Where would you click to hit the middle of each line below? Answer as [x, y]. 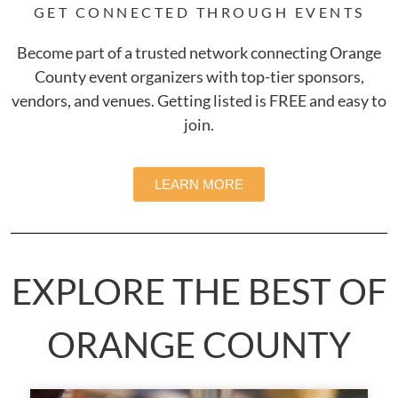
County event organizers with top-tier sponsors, [199, 76]
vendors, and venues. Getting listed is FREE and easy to [199, 100]
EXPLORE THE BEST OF [199, 291]
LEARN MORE [199, 184]
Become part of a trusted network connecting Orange [199, 52]
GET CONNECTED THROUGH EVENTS [199, 12]
